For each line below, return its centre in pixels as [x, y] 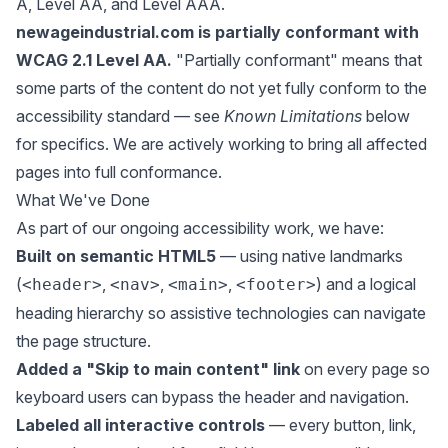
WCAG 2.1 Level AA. [94, 60]
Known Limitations [293, 116]
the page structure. [83, 341]
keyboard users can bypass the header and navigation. [212, 397]
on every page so [365, 369]
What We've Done [83, 200]
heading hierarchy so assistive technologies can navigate [221, 313]
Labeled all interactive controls [140, 425]
